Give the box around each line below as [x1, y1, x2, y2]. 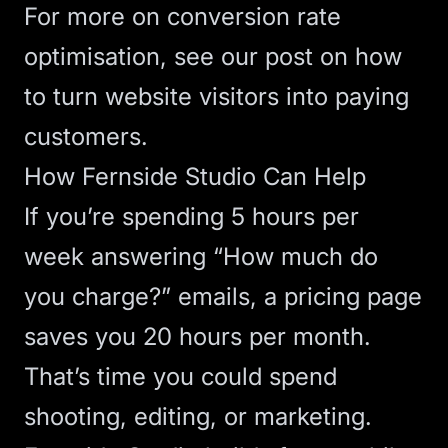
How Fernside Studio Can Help [24, 162, 366, 191]
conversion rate [167, 2, 341, 31]
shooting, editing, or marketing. [24, 402, 372, 431]
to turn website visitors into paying [24, 82, 409, 111]
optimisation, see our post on [24, 42, 355, 71]
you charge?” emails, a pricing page [24, 282, 422, 311]
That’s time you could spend [24, 362, 337, 391]
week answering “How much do [24, 242, 378, 271]
